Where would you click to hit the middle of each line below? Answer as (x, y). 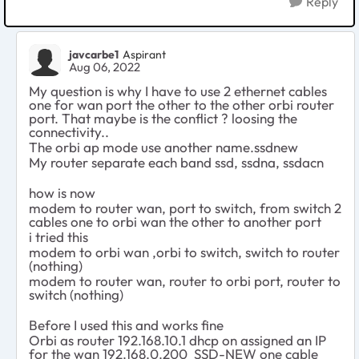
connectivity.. (69, 132)
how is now (62, 193)
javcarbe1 (94, 54)
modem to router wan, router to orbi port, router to (185, 281)
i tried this (58, 237)
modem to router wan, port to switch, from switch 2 (185, 208)
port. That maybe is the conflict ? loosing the (163, 119)
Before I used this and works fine (126, 325)
